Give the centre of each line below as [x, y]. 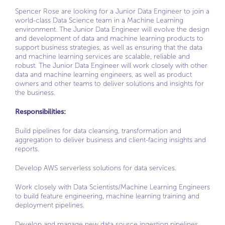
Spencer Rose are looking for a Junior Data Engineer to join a [112, 11]
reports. [27, 149]
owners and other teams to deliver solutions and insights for [109, 84]
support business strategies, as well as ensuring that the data [109, 47]
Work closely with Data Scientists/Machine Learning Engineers [113, 187]
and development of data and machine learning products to [109, 38]
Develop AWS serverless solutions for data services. [96, 168]
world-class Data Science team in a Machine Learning [99, 20]
